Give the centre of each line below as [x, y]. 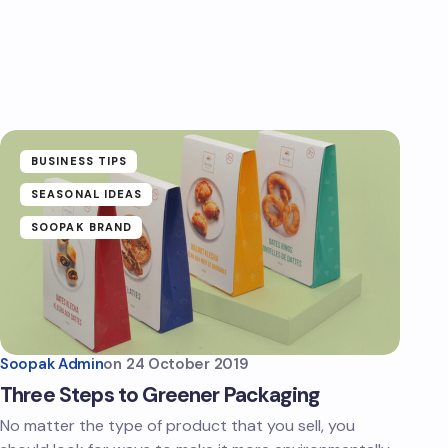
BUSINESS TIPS [79, 161]
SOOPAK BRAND [82, 227]
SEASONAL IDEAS [87, 194]
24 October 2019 [187, 364]
